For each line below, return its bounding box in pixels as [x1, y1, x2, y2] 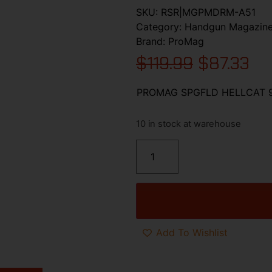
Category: [136, 20, 185, 33]
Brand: [136, 35, 168, 47]
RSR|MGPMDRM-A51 [161, 5, 256, 18]
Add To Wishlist [156, 226, 228, 239]
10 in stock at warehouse [136, 118, 241, 130]
